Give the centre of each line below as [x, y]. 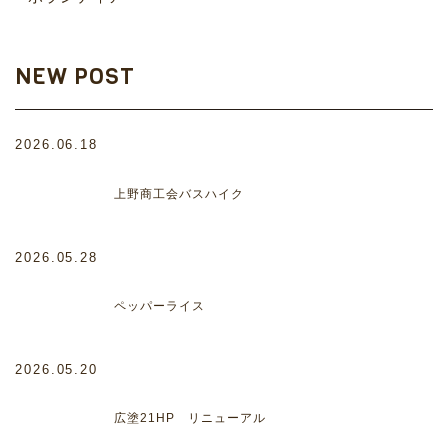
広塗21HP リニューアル [190, 418]
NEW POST [75, 75]
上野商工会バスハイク [179, 193]
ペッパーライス [160, 305]
